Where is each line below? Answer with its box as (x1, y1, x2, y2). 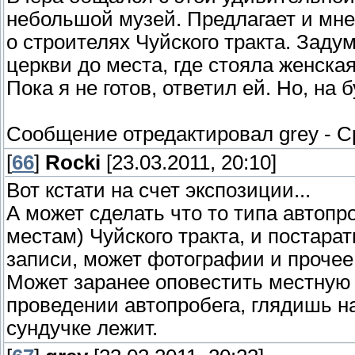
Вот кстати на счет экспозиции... (6, 179, 311, 202)
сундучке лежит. (6, 317, 158, 340)
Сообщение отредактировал (6, 123, 279, 146)
